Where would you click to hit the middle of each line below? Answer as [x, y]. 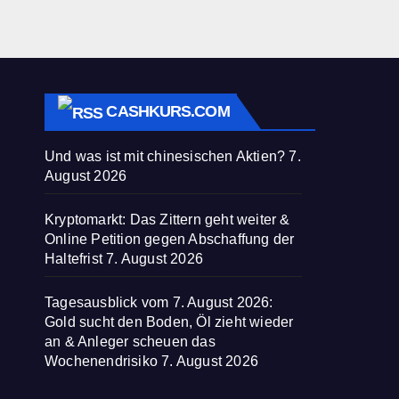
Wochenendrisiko [101, 362]
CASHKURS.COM [168, 112]
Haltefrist [73, 259]
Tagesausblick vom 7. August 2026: [159, 303]
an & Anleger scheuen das [130, 342]
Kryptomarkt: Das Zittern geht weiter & [167, 220]
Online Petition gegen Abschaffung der [170, 240]
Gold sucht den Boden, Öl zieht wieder [169, 322]
